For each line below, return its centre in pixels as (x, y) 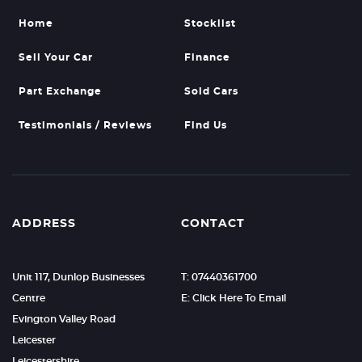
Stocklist (210, 23)
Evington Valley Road (64, 319)
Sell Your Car (56, 57)
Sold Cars (211, 91)
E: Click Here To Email (233, 298)
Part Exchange (60, 91)
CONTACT (213, 224)
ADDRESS (44, 224)
